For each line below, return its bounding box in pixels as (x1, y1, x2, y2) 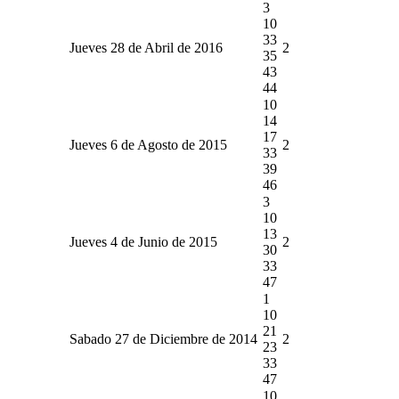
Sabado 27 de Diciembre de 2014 (69, 330, 257, 346)
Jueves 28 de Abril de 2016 (69, 39, 223, 55)
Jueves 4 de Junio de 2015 (69, 233, 217, 249)
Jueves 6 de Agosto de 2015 (69, 136, 227, 152)
